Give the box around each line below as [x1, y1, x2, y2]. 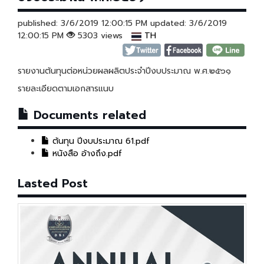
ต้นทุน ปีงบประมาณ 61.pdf [49, 135, 150, 148]
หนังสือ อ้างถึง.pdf [49, 147, 122, 160]
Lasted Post [18, 175, 88, 193]
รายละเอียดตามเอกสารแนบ [18, 82, 114, 95]
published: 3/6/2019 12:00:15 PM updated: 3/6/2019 [18, 17, 227, 30]
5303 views [75, 29, 131, 42]
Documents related [29, 107, 146, 124]
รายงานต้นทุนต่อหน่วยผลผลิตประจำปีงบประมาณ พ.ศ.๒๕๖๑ [18, 65, 231, 78]
